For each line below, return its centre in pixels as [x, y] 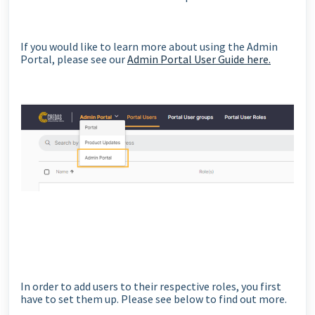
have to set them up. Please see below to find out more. [154, 299]
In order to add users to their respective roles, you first [151, 287]
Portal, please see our [74, 59]
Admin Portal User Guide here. [199, 59]
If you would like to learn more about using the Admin [149, 46]
